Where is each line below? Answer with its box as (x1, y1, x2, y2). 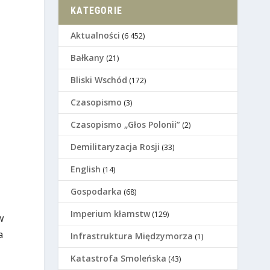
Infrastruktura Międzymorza (71, 230, 193, 242)
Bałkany (71, 52, 105, 64)
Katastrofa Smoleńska (71, 253, 167, 265)
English (71, 163, 101, 175)
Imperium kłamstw (71, 208, 151, 220)
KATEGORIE (71, 5, 122, 17)
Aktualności (71, 30, 121, 42)
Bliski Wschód (71, 74, 128, 86)
